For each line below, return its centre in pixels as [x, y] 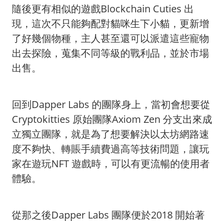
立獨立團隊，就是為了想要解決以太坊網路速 [110, 134]
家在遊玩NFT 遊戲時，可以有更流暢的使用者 [111, 163]
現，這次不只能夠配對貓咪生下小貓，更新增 [110, 23]
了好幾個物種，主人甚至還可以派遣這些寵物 [110, 38]
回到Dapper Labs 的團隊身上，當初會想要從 [111, 104]
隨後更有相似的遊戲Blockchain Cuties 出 [103, 8]
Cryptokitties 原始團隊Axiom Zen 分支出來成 [112, 119]
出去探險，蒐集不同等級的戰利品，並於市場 [110, 53]
